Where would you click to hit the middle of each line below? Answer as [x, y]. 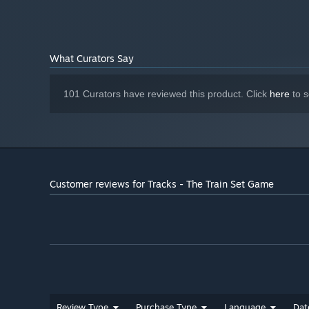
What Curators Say [92, 59]
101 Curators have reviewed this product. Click [167, 94]
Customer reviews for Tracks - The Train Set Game [162, 184]
